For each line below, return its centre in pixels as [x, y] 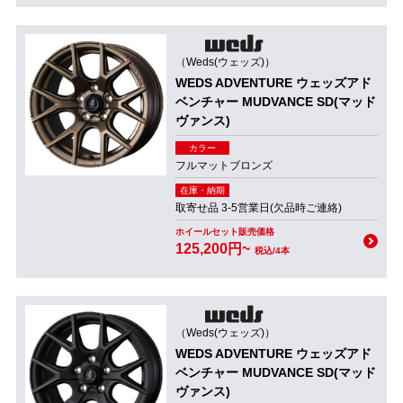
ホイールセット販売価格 [224, 232]
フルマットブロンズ [224, 166]
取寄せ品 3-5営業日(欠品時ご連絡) [258, 208]
